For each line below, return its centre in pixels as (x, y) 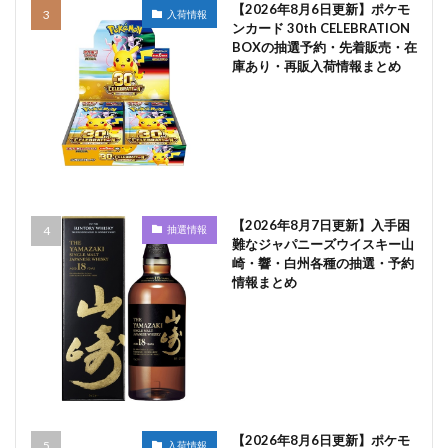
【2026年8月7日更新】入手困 (320, 224)
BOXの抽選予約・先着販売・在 (324, 47)
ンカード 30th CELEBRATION (320, 28)
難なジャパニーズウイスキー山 (322, 243)
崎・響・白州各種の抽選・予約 (322, 262)
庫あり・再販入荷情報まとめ (316, 66)
